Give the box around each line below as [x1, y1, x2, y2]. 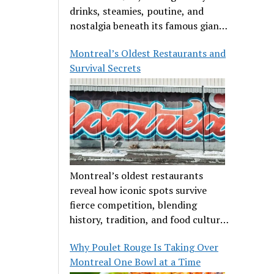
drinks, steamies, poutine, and [70, 4, 204, 18]
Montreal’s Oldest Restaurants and [70, 46, 226, 61]
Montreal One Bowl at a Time [70, 255, 201, 269]
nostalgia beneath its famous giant [70, 19, 224, 33]
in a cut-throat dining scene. [70, 228, 196, 242]
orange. [70, 34, 104, 48]
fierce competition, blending [70, 198, 198, 212]
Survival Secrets [70, 61, 141, 75]
